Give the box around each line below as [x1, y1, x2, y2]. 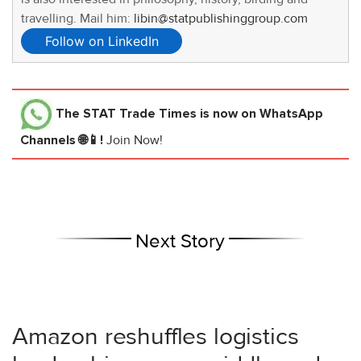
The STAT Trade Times [56, 106, 197, 122]
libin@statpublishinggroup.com [134, 10, 308, 27]
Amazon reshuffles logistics [12, 322, 299, 352]
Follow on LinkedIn [44, 33, 159, 50]
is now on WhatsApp [197, 106, 323, 122]
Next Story [135, 230, 226, 254]
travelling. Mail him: [21, 10, 134, 27]
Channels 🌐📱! [20, 132, 106, 149]
